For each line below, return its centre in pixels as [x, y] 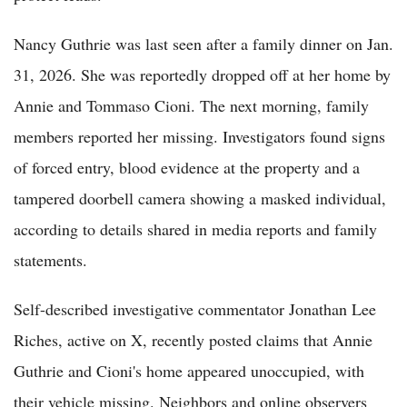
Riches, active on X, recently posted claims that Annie [193, 339]
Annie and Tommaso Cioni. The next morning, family [191, 105]
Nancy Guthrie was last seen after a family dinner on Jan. [203, 43]
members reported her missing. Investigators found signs [199, 136]
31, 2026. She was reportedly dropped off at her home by [202, 74]
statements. [50, 259]
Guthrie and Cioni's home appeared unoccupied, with [189, 370]
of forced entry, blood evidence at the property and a [187, 167]
